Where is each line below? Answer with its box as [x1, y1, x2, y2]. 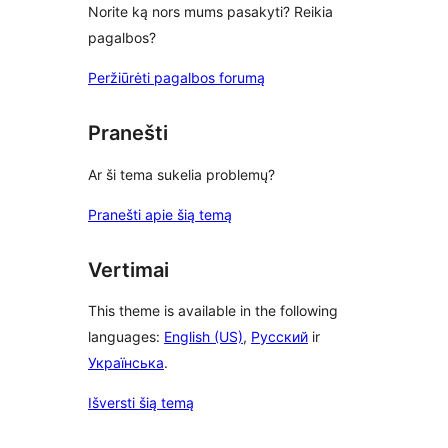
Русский [251, 328, 308, 346]
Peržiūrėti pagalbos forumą [88, 69, 265, 87]
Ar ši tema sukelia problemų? [88, 165, 275, 183]
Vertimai [88, 257, 169, 282]
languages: [88, 328, 164, 346]
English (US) [164, 328, 243, 346]
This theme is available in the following [88, 302, 338, 320]
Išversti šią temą [88, 394, 194, 412]
